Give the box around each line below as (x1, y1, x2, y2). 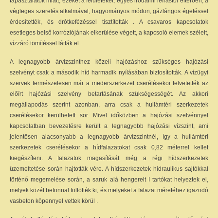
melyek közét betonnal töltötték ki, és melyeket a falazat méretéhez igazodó (10, 187, 208, 194)
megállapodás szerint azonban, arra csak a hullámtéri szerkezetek (10, 101, 208, 108)
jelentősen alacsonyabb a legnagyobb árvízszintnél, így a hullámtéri (10, 133, 208, 140)
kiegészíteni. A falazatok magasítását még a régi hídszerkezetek (10, 155, 208, 162)
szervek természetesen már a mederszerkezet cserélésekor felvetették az (10, 80, 208, 87)
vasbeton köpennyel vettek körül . (10, 198, 98, 204)
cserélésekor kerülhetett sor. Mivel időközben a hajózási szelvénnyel (10, 112, 208, 119)
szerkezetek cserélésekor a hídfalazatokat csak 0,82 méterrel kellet (10, 144, 208, 151)
